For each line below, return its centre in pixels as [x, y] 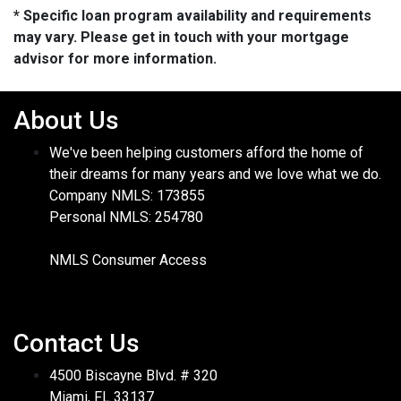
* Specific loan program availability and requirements [192, 16]
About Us [66, 121]
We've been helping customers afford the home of [206, 153]
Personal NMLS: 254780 [126, 218]
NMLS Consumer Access [128, 260]
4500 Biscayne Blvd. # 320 [133, 376]
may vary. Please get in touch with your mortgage [181, 38]
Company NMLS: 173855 [127, 196]
